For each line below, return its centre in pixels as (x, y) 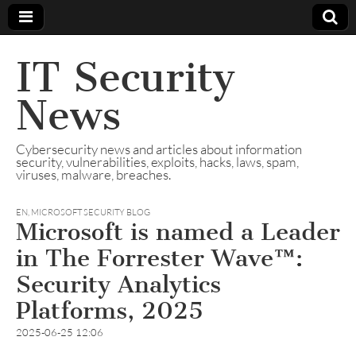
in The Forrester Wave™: (159, 258)
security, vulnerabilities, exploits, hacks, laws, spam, (157, 162)
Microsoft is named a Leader (178, 232)
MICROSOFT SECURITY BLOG (91, 212)
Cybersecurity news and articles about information (159, 149)
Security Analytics (118, 284)
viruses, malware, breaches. (93, 174)
